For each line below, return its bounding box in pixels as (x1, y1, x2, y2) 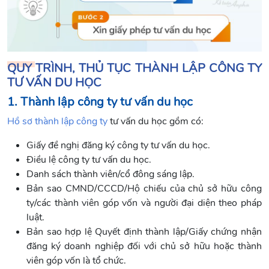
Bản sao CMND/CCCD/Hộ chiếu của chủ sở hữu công (26, 181, 262, 195)
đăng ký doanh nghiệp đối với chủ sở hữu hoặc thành (26, 239, 262, 253)
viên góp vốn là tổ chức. (26, 253, 126, 267)
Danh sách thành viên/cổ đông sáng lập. (26, 167, 195, 181)
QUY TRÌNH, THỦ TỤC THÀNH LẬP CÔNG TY (7, 59, 262, 76)
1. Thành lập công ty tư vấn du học (7, 93, 193, 110)
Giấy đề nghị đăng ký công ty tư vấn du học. (26, 138, 210, 152)
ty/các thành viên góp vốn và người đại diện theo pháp (26, 196, 262, 210)
